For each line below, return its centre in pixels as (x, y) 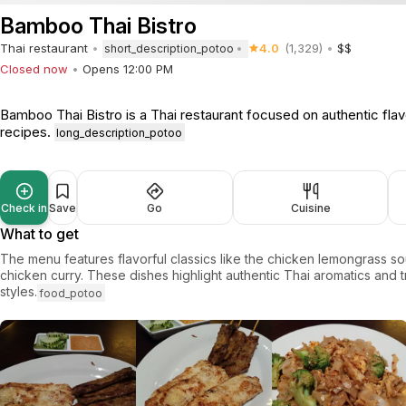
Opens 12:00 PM (128, 68)
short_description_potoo (169, 49)
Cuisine (310, 208)
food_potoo (71, 293)
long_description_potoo (120, 132)
